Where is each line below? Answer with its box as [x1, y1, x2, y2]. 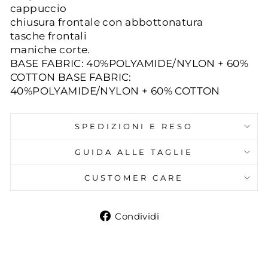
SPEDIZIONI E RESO [74, 121, 194, 131]
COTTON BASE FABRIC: [10, 71, 132, 83]
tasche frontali [10, 29, 87, 42]
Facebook [167, 236, 221, 248]
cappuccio [10, 2, 67, 14]
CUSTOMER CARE [84, 172, 184, 182]
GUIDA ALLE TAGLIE [74, 147, 194, 157]
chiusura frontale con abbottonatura [10, 16, 203, 28]
